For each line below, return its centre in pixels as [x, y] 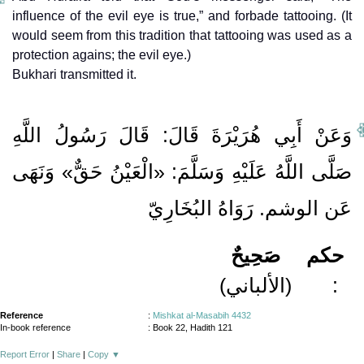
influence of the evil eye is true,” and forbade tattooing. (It [182, 15]
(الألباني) [256, 285]
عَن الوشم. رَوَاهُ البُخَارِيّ [250, 208]
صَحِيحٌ [258, 255]
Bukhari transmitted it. [74, 74]
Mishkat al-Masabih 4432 [202, 315]
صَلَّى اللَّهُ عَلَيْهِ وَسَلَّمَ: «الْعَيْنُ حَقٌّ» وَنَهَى [182, 171]
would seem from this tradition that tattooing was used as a [182, 35]
